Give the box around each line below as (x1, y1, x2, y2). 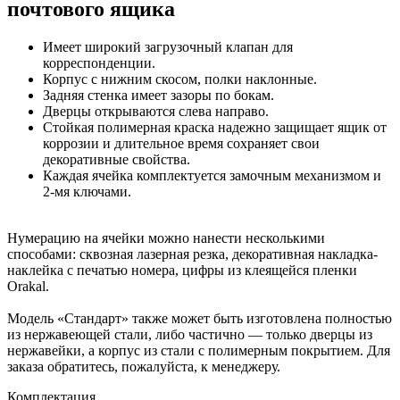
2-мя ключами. (43, 183, 131, 199)
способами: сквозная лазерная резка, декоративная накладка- (7, 246, 378, 262)
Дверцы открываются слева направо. (43, 103, 269, 119)
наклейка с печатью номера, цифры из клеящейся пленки (7, 262, 357, 278)
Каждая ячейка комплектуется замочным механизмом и (43, 167, 381, 183)
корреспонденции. (43, 54, 155, 71)
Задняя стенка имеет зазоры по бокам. (43, 87, 274, 103)
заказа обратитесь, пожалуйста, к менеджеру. (7, 358, 280, 374)
